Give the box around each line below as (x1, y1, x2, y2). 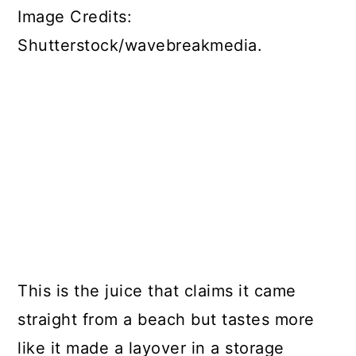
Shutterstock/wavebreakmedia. (17, 35, 263, 55)
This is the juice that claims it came (17, 281, 296, 301)
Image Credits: (17, 6, 133, 26)
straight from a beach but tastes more (17, 310, 315, 330)
